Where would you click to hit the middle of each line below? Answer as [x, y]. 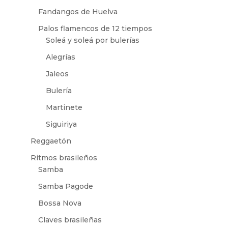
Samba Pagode [65, 186]
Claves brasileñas [70, 220]
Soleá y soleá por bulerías [92, 40]
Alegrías [60, 57]
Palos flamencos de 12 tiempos [95, 28]
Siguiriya [61, 124]
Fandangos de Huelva [78, 12]
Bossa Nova [60, 203]
